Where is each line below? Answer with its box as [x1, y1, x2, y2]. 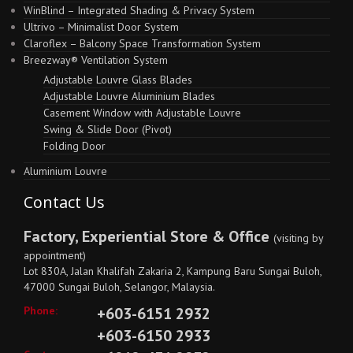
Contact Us [24, 191, 105, 213]
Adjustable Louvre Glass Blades [43, 72, 192, 87]
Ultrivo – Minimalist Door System [24, 19, 179, 34]
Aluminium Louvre [24, 163, 107, 178]
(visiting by [273, 230, 323, 245]
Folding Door [43, 138, 106, 153]
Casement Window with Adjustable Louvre [43, 105, 241, 120]
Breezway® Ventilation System [24, 52, 168, 67]
